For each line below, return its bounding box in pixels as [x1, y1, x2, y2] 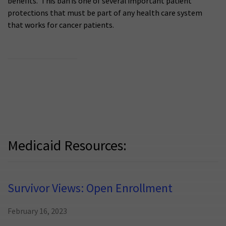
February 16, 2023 [8, 206, 67, 217]
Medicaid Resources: [8, 137, 127, 156]
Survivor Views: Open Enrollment [8, 181, 173, 197]
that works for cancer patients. [8, 20, 114, 31]
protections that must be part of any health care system [8, 8, 202, 19]
